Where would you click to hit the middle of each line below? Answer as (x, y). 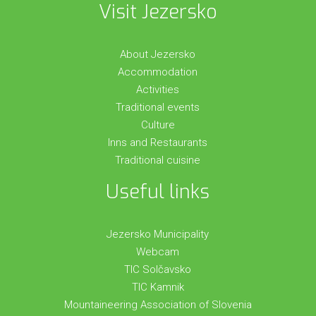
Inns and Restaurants (158, 142)
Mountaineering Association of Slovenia (158, 304)
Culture (158, 124)
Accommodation (158, 72)
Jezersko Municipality (158, 234)
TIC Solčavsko (158, 269)
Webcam (158, 251)
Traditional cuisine (158, 160)
